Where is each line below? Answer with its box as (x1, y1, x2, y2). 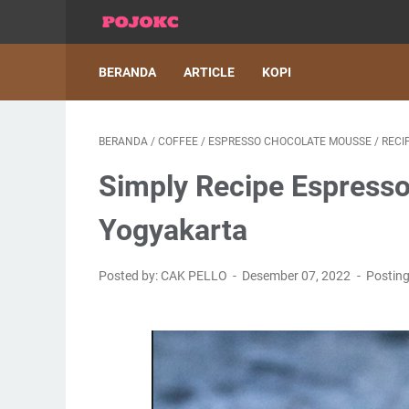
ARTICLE (184, 65, 235, 79)
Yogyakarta (99, 213, 247, 247)
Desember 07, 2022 (242, 268, 354, 283)
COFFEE (158, 135, 198, 148)
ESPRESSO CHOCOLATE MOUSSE (208, 135, 372, 148)
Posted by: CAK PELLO (99, 268, 230, 283)
